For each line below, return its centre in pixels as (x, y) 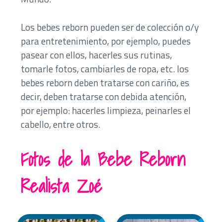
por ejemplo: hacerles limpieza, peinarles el (106, 110)
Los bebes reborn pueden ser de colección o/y (110, 27)
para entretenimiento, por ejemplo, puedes (106, 41)
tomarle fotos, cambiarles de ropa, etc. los (105, 68)
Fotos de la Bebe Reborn (103, 159)
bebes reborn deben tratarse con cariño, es (105, 82)
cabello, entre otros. (61, 124)
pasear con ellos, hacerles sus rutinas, (97, 55)
